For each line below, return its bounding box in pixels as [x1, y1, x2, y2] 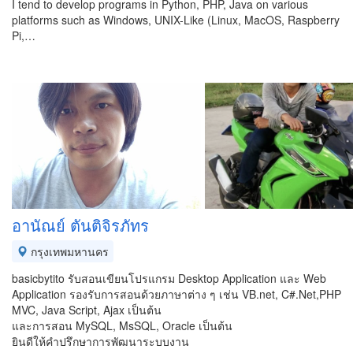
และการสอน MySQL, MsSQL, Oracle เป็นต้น [12, 318, 232, 333]
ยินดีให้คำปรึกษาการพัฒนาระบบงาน [12, 333, 189, 349]
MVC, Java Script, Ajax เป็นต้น [12, 302, 162, 318]
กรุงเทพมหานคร [28, 243, 109, 259]
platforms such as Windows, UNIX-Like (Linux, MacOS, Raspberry [12, 12, 340, 28]
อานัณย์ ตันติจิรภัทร [12, 214, 149, 236]
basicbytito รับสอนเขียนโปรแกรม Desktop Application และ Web [12, 270, 326, 286]
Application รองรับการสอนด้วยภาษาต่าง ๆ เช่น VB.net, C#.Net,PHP [12, 286, 341, 302]
